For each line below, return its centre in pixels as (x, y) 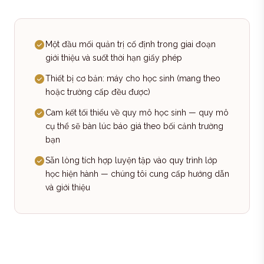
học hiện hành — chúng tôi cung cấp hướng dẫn (137, 174)
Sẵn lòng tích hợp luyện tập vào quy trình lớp (131, 160)
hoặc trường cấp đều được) (98, 92)
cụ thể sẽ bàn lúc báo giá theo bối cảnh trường (134, 126)
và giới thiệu (68, 187)
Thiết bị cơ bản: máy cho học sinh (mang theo (133, 78)
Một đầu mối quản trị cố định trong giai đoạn (131, 44)
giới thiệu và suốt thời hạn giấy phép (114, 58)
